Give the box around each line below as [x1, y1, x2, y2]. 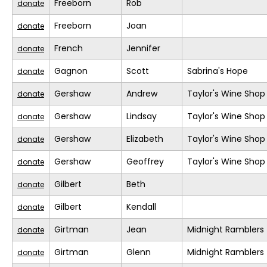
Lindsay [126, 110, 157, 123]
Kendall [126, 201, 156, 213]
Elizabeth [126, 133, 163, 145]
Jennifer [126, 42, 160, 55]
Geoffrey [126, 156, 164, 168]
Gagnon [54, 65, 88, 77]
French [54, 42, 83, 55]
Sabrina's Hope [187, 65, 248, 77]
